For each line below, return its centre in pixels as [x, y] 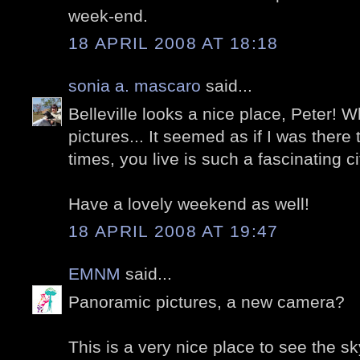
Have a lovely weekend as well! [189, 203]
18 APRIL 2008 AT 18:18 [174, 43]
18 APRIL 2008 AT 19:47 [174, 231]
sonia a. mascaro [135, 86]
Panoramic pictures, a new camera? [207, 301]
